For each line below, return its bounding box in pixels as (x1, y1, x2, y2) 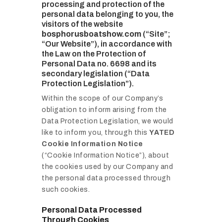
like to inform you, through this (42, 129, 150, 137)
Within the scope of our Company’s (42, 95, 164, 103)
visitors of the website (42, 20, 123, 29)
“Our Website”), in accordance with (42, 40, 172, 49)
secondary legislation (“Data (42, 69, 150, 78)
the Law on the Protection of (42, 50, 146, 58)
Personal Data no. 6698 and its (42, 59, 157, 68)
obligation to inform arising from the (42, 106, 167, 114)
